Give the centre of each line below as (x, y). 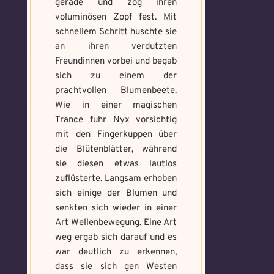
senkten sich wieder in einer (116, 208)
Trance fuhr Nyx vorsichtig (116, 120)
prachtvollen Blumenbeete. (116, 91)
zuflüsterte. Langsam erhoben (116, 179)
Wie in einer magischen (116, 106)
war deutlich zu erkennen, (116, 252)
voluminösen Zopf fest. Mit (116, 17)
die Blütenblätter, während (116, 150)
